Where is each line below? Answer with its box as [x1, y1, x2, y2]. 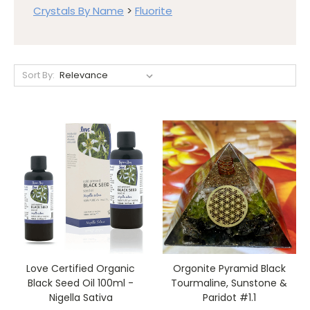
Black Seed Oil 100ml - [28, 276, 134, 291]
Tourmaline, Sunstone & [171, 276, 288, 291]
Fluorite [135, 3, 172, 18]
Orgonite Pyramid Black [172, 262, 286, 276]
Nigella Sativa [48, 291, 113, 305]
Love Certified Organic [26, 262, 136, 276]
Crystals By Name [33, 3, 124, 18]
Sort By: [21, 68, 55, 82]
